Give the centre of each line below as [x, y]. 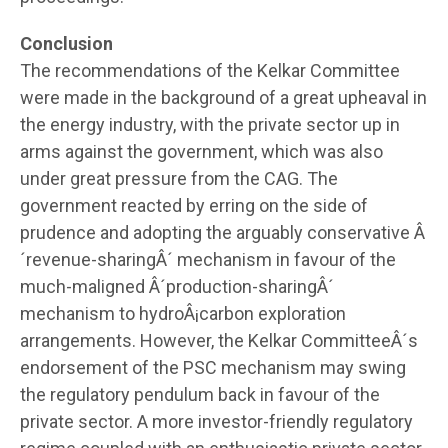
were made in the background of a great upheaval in [223, 97]
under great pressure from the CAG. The [179, 178]
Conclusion [66, 43]
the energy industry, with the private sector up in [210, 124]
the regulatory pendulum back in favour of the [200, 394]
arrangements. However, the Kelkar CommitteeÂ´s [219, 340]
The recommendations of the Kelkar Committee [210, 70]
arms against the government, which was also [201, 151]
